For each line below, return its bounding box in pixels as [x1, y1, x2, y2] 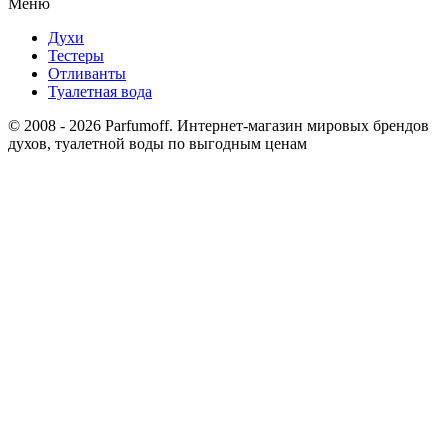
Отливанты [48, 65, 126, 83]
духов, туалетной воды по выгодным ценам [8, 135, 307, 153]
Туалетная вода [48, 83, 152, 101]
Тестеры [48, 47, 104, 65]
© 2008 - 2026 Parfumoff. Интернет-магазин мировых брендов [8, 117, 429, 135]
